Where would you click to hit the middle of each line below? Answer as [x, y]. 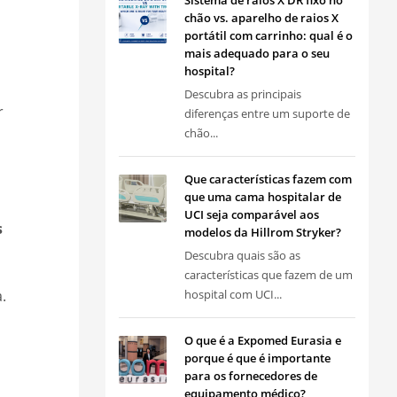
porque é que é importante [257, 358]
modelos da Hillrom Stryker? [262, 232]
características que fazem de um [268, 275]
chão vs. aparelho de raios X [261, 18]
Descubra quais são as [242, 255]
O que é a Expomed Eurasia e [262, 340]
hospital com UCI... [233, 294]
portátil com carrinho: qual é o [268, 35]
